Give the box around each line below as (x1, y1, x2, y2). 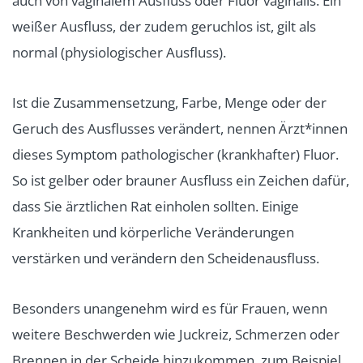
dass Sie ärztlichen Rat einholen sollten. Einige (12, 196, 299, 216)
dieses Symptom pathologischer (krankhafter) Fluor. (12, 144, 339, 164)
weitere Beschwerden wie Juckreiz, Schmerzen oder (12, 324, 340, 344)
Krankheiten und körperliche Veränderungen (12, 222, 294, 241)
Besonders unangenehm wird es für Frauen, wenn (12, 298, 327, 318)
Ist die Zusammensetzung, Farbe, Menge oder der (12, 92, 327, 112)
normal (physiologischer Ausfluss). (12, 42, 226, 62)
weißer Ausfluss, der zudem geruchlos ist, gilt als (12, 16, 316, 36)
